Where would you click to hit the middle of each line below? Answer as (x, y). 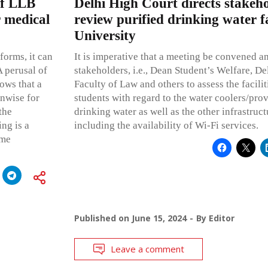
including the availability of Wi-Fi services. (166, 125)
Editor (221, 218)
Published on (103, 218)
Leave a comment (147, 249)
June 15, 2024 (159, 218)
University (105, 35)
